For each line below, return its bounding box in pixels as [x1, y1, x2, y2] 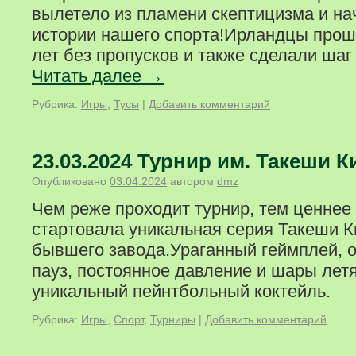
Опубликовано [32, 175, 106, 188]
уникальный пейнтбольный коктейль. [32, 281, 331, 301]
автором [170, 175, 214, 188]
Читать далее [32, 66, 146, 86]
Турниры [150, 313, 195, 326]
